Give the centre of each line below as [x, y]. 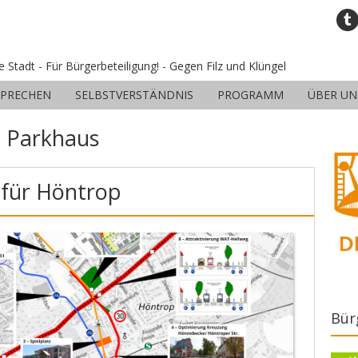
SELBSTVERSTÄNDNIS [134, 95]
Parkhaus [53, 138]
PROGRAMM [251, 95]
